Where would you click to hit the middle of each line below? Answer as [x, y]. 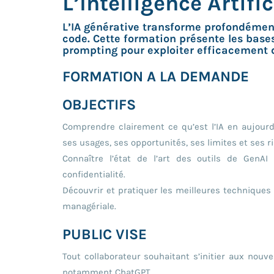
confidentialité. [94, 174]
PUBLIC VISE [105, 234]
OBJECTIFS [99, 104]
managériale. [89, 206]
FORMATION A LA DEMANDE [156, 76]
